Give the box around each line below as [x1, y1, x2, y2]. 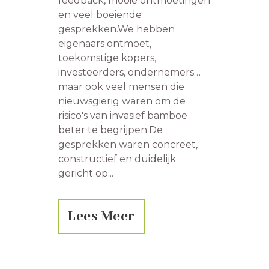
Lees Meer [68, 208, 135, 226]
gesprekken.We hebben [58, 23, 175, 35]
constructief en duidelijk [58, 153, 176, 165]
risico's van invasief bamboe [58, 110, 187, 122]
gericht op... [58, 168, 113, 180]
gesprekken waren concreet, [58, 139, 198, 151]
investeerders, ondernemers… [58, 67, 201, 79]
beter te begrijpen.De [58, 124, 163, 136]
